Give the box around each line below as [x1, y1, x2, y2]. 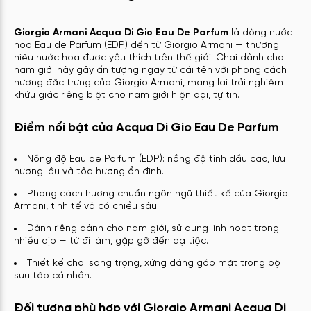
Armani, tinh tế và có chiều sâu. [14, 201, 159, 212]
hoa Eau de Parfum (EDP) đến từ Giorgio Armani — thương [14, 40, 279, 51]
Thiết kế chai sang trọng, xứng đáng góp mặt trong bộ [27, 258, 280, 269]
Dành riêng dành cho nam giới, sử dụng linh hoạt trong [27, 224, 279, 235]
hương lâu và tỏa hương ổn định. [14, 167, 164, 178]
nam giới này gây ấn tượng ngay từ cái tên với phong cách [14, 65, 287, 76]
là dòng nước [228, 27, 292, 38]
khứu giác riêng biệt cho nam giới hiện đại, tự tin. [14, 90, 239, 101]
